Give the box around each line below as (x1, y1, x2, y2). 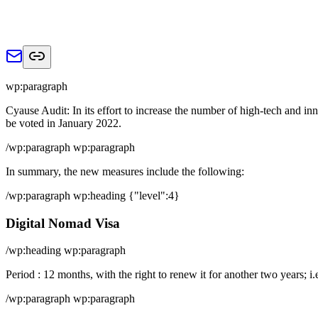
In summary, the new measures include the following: (6, 165, 244, 177)
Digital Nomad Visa (6, 215, 120, 231)
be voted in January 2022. (6, 116, 121, 129)
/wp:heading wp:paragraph (6, 244, 126, 257)
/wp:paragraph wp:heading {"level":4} (6, 189, 180, 202)
